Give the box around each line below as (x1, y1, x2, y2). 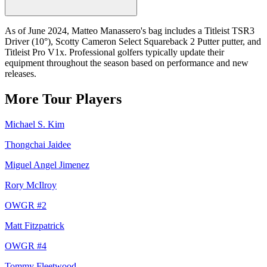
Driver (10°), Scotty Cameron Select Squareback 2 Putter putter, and (5, 36, 261, 46)
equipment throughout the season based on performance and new (5, 57, 249, 68)
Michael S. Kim (5, 119, 64, 129)
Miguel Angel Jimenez (5, 159, 89, 170)
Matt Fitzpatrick (5, 220, 64, 231)
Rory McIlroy (5, 179, 57, 190)
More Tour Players (5, 91, 122, 107)
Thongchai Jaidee (5, 139, 71, 150)
